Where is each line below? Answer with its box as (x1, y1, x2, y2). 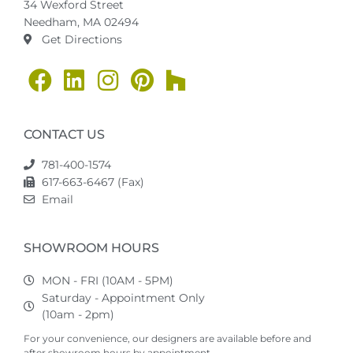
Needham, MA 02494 (24, 14, 139, 29)
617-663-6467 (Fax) (41, 174, 144, 189)
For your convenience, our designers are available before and (24, 332, 311, 344)
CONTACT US (24, 126, 105, 142)
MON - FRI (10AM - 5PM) (41, 273, 173, 288)
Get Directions (41, 32, 122, 46)
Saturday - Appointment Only (41, 290, 205, 305)
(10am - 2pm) (41, 307, 114, 321)
